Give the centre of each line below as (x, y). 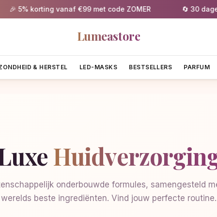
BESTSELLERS (151, 67)
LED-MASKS (98, 67)
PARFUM (197, 67)
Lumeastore (108, 36)
